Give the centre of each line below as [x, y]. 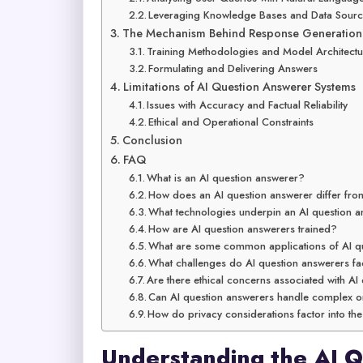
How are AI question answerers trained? [243, 228]
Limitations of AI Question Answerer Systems [239, 86]
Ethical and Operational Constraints [231, 122]
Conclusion [152, 140]
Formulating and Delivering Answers [233, 68]
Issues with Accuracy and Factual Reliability [248, 105]
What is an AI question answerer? [226, 177]
